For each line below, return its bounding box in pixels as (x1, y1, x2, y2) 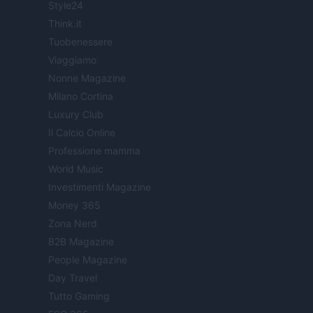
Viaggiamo (48, 54, 96, 66)
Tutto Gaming (48, 290, 110, 303)
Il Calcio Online (48, 126, 115, 139)
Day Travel (48, 272, 97, 284)
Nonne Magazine (48, 72, 126, 85)
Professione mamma (48, 145, 140, 157)
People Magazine (48, 254, 127, 266)
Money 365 (48, 199, 101, 212)
